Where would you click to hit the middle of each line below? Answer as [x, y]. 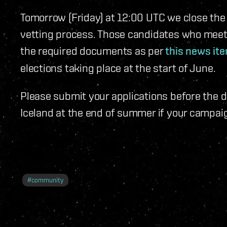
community [47, 180]
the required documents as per [93, 51]
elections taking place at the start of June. [118, 68]
